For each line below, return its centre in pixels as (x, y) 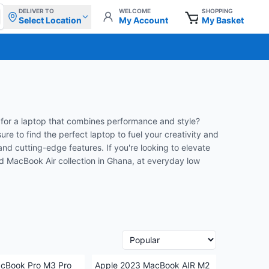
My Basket (223, 20)
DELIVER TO (36, 11)
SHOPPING (217, 11)
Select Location (50, 20)
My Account (144, 20)
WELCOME (135, 11)
